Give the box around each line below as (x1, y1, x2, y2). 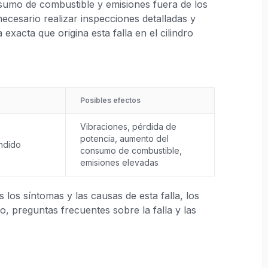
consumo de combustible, (80, 145, 182, 156)
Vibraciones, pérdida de (80, 121, 176, 132)
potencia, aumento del (80, 133, 169, 144)
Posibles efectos (80, 96, 141, 105)
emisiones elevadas (80, 157, 159, 167)
